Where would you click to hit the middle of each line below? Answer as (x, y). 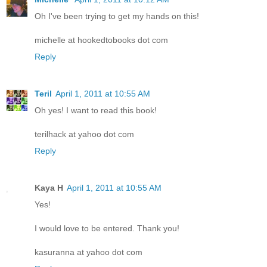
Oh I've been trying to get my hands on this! (117, 16)
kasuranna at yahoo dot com (89, 252)
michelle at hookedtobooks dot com (101, 40)
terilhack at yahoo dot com (84, 134)
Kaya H (49, 187)
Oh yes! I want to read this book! (96, 110)
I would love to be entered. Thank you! (107, 228)
